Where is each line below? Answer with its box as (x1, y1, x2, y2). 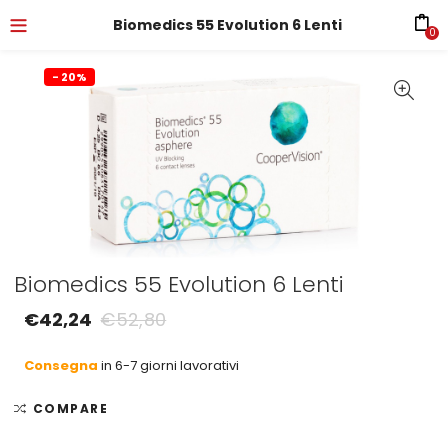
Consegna (24, 355, 99, 375)
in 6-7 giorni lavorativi (98, 355, 240, 375)
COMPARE (32, 399, 109, 417)
